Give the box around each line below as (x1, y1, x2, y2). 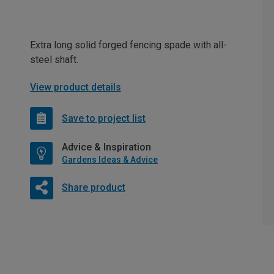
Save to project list (62, 112, 146, 124)
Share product (61, 181, 125, 193)
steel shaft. (30, 54, 78, 65)
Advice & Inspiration (62, 141, 151, 153)
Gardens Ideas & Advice (62, 155, 158, 165)
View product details (30, 81, 121, 93)
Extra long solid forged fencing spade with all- (30, 39, 227, 51)
